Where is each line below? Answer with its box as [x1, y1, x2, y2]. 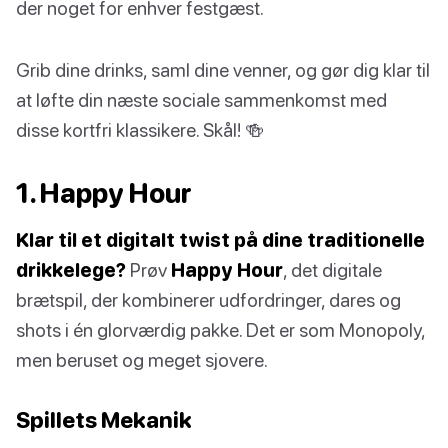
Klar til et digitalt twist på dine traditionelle [16, 228, 425, 252]
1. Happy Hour [16, 177, 192, 210]
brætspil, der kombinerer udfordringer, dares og [16, 288, 401, 312]
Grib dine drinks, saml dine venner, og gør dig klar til [16, 58, 430, 82]
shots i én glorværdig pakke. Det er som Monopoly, [16, 318, 425, 342]
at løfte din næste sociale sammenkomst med [16, 88, 387, 112]
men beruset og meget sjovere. [16, 348, 268, 372]
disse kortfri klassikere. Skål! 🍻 [16, 118, 264, 142]
